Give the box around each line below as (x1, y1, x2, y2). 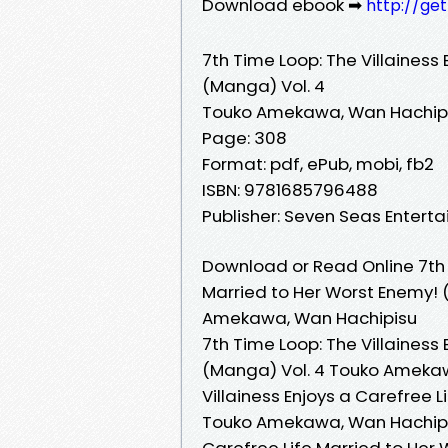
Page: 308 (202, 125, 287, 150)
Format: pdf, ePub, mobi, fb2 (202, 151, 434, 176)
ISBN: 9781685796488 (202, 177, 378, 202)
